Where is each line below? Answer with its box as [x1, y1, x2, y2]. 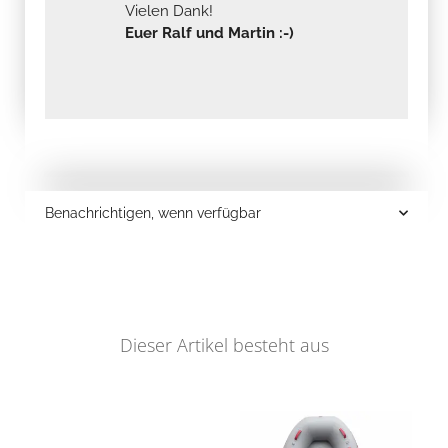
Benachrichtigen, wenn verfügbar [45, 204, 261, 221]
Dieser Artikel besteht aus [119, 332, 329, 357]
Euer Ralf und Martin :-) [125, 23, 294, 42]
